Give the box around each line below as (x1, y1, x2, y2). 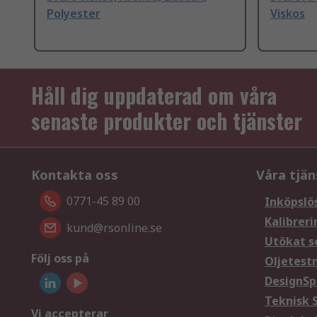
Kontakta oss (31, 166, 118, 184)
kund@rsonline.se (67, 220, 162, 236)
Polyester (47, 6, 100, 22)
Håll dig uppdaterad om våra (31, 79, 277, 112)
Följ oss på (31, 250, 89, 267)
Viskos (270, 6, 305, 22)
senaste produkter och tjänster (31, 105, 302, 137)
